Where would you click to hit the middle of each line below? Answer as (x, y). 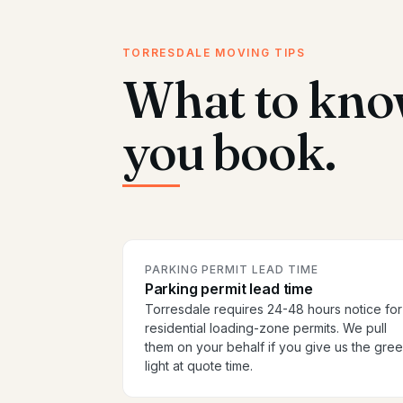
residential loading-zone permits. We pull (265, 328)
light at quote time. (198, 366)
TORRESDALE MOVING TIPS (214, 53)
